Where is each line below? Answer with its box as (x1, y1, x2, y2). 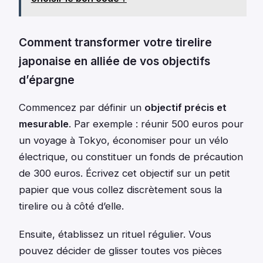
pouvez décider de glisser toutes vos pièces (19, 244, 222, 257)
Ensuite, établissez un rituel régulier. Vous (19, 228, 211, 240)
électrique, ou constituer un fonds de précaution (19, 150, 243, 163)
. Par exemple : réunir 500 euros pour (69, 117, 244, 130)
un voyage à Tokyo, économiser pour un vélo (19, 134, 228, 146)
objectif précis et (144, 101, 227, 113)
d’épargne (19, 73, 75, 87)
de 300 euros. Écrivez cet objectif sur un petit (19, 167, 230, 179)
